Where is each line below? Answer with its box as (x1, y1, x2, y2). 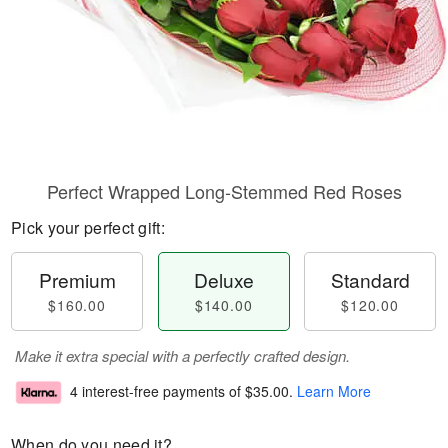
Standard (330, 266, 410, 293)
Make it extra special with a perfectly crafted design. (15, 345, 350, 366)
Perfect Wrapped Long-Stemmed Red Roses (46, 178, 402, 204)
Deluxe (193, 266, 254, 293)
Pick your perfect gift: (11, 216, 165, 239)
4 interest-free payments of (70, 381, 245, 402)
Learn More (297, 381, 371, 402)
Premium (38, 266, 116, 293)
